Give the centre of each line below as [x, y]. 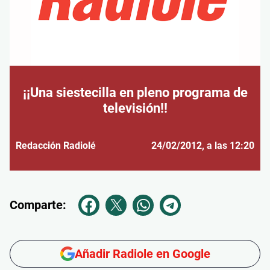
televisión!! [135, 108]
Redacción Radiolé [56, 145]
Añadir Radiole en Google [142, 253]
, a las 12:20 [228, 145]
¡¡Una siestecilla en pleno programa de [135, 92]
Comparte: [38, 205]
